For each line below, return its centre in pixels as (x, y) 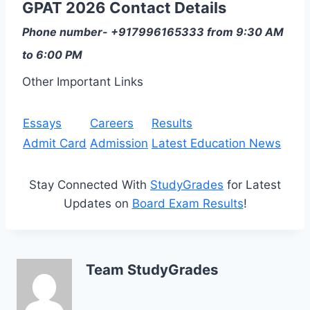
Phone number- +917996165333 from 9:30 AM (153, 31)
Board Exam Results (188, 203)
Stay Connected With (90, 184)
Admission (119, 143)
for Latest (252, 184)
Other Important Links (83, 81)
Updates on (98, 203)
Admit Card (55, 143)
